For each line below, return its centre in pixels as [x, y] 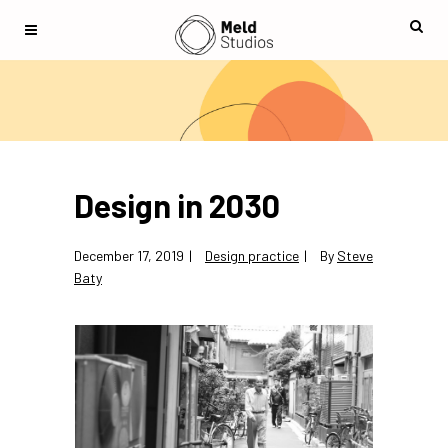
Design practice [252, 255]
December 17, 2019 [129, 255]
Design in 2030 [177, 205]
